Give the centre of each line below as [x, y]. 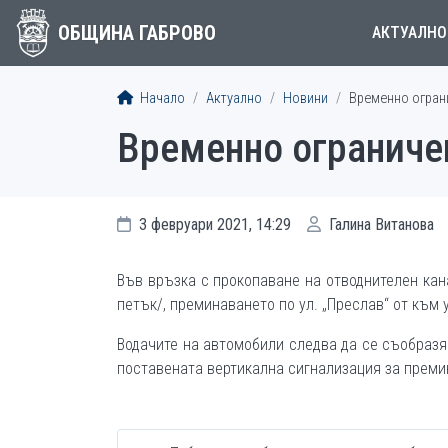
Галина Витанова [379, 224]
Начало [161, 98]
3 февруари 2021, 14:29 [213, 224]
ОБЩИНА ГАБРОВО [136, 33]
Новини [305, 98]
